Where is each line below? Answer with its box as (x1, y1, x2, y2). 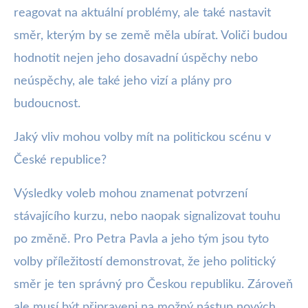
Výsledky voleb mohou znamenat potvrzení (14, 187, 247, 200)
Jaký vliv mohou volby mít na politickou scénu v (14, 131, 271, 144)
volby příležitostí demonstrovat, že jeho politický (14, 255, 276, 268)
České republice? (14, 153, 107, 166)
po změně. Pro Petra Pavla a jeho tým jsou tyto (14, 232, 269, 245)
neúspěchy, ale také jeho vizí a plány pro (14, 74, 232, 87)
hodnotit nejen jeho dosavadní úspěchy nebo (14, 52, 258, 65)
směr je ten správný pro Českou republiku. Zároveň (14, 278, 293, 291)
